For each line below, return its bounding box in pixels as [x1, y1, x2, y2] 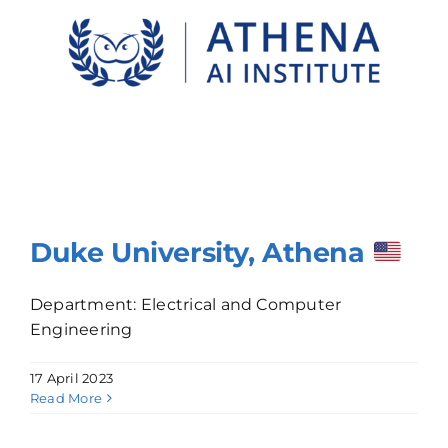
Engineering [30, 320, 133, 340]
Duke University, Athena [30, 236, 373, 270]
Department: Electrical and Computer [30, 295, 342, 315]
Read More [30, 390, 103, 407]
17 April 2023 [30, 370, 114, 387]
